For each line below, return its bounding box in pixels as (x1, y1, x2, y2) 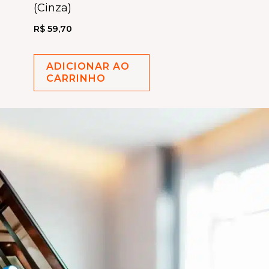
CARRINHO (46, 72, 106, 84)
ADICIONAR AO (46, 60, 130, 72)
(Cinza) (34, 1, 72, 15)
